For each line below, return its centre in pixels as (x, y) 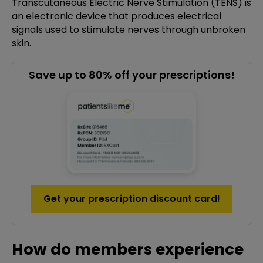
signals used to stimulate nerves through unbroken (129, 30)
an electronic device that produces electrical (117, 16)
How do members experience (128, 249)
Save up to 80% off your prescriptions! (131, 75)
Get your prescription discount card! (131, 199)
